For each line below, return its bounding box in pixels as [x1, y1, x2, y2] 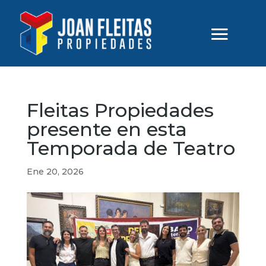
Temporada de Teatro [26, 136, 235, 160]
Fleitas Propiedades [26, 98, 214, 122]
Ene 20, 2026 [26, 166, 84, 177]
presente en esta [26, 117, 187, 141]
